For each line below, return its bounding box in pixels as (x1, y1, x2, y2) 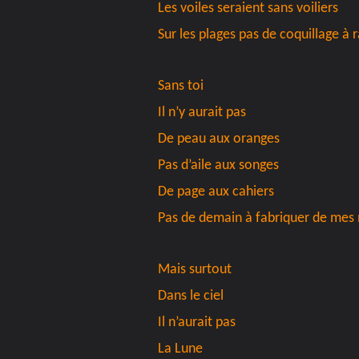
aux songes (212, 158, 279, 174)
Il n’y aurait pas (158, 105, 246, 121)
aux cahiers (208, 184, 274, 200)
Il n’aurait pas (158, 315, 236, 331)
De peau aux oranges (158, 131, 280, 147)
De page (158, 184, 208, 200)
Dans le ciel (158, 288, 224, 305)
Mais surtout (158, 262, 232, 278)
